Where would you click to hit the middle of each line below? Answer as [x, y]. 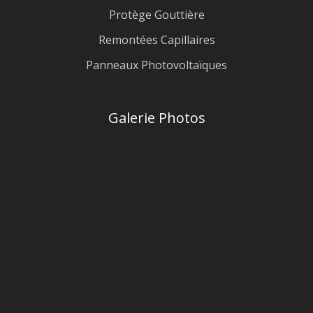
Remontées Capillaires [156, 39]
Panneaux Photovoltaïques [156, 65]
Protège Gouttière [156, 14]
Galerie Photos [156, 117]
